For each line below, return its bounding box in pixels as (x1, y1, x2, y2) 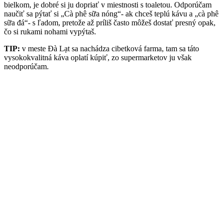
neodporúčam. (4, 62, 49, 71)
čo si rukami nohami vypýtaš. (4, 27, 96, 36)
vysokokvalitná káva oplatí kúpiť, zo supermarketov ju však (4, 53, 192, 62)
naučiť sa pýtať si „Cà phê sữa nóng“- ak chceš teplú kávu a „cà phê (4, 9, 219, 18)
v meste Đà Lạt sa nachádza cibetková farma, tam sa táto (20, 44, 199, 53)
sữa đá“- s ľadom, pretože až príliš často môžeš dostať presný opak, (4, 18, 216, 27)
